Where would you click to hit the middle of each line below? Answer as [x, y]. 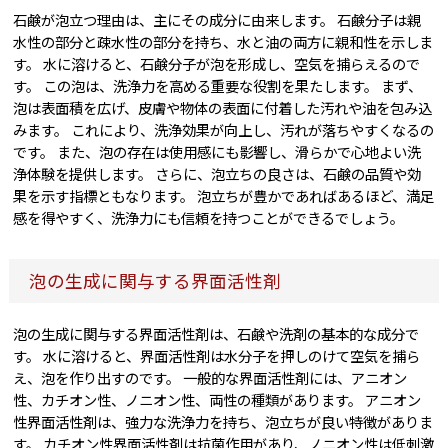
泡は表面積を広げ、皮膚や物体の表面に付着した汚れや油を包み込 [223, 108]
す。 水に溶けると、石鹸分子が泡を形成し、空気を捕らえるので [217, 64]
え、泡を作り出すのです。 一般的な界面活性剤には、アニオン [210, 378]
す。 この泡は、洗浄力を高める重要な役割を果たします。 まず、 [218, 86]
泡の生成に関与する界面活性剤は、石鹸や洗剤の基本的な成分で [216, 334]
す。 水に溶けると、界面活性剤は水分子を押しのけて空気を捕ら [217, 356]
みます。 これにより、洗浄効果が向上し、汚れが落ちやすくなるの [224, 130]
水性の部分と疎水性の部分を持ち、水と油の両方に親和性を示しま [223, 42]
